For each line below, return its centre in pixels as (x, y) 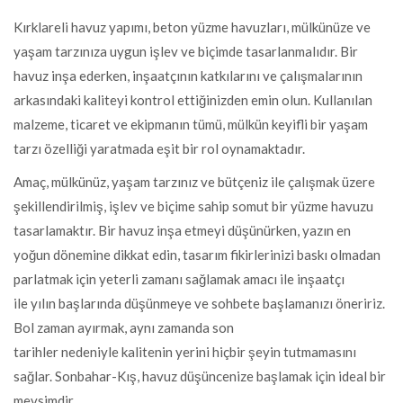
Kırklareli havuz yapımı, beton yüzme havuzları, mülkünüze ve (192, 27)
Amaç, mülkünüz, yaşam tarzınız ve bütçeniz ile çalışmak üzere (194, 182)
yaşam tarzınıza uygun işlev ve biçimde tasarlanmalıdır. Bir (186, 51)
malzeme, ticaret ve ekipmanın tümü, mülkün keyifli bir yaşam (191, 124)
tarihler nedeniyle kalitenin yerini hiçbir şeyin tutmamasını (185, 352)
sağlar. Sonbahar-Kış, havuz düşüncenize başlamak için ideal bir (200, 376)
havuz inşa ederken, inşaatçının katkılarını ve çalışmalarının (188, 76)
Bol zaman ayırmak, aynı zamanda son (124, 327)
